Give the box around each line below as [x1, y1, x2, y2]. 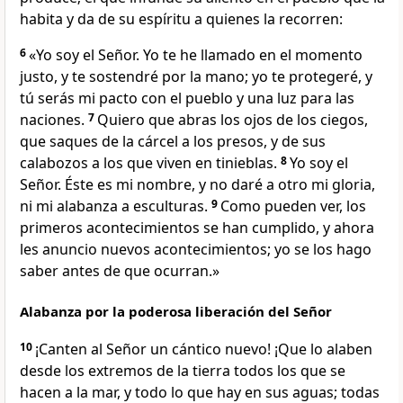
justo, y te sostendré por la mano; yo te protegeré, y [20, 67, 372, 87]
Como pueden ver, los [220, 196, 366, 217]
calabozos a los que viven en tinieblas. [20, 153, 277, 174]
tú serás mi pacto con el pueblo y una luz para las [20, 88, 354, 109]
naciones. [20, 110, 85, 130]
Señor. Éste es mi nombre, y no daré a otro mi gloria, [20, 175, 375, 195]
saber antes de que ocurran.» [20, 261, 219, 282]
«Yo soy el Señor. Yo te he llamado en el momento [29, 45, 363, 66]
